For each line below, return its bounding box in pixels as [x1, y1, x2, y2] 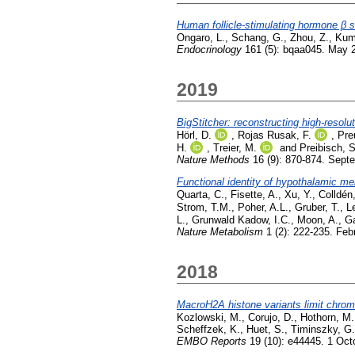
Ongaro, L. [177, 31, 225, 44]
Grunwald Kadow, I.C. [192, 213, 291, 226]
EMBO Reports [177, 334, 246, 347]
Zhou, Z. [290, 31, 329, 44]
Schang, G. [231, 31, 284, 44]
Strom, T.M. [177, 200, 231, 213]
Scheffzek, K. [177, 323, 240, 335]
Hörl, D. [177, 128, 212, 141]
